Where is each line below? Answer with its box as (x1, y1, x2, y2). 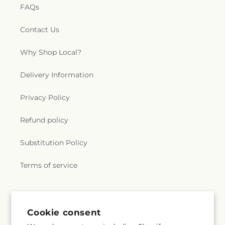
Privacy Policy (20, 93, 70, 102)
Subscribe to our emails (20, 197, 122, 206)
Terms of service (20, 161, 77, 170)
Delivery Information (20, 70, 93, 79)
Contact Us (20, 25, 59, 34)
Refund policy (20, 116, 68, 125)
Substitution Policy (20, 138, 87, 147)
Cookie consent (27, 207, 101, 217)
